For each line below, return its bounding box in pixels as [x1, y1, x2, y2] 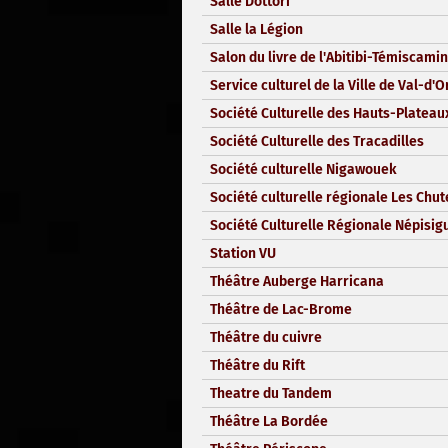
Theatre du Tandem [210, 384, 332, 402]
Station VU [210, 244, 276, 262]
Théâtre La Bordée [210, 412, 328, 430]
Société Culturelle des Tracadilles [210, 132, 424, 150]
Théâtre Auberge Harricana [210, 272, 384, 290]
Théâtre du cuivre [210, 328, 322, 346]
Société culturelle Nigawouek [210, 160, 397, 178]
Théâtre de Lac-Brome [210, 300, 352, 318]
